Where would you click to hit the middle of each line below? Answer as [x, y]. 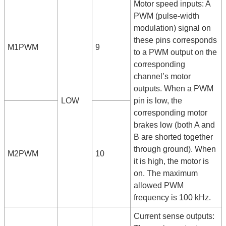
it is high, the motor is [172, 161]
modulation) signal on [173, 28]
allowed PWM [159, 186]
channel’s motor [162, 77]
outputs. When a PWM [174, 89]
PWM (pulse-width [167, 16]
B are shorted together [174, 137]
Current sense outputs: [174, 216]
